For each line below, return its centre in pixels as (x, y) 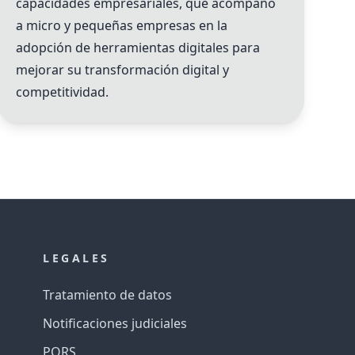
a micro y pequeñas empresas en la (121, 25)
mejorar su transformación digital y (122, 69)
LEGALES (76, 258)
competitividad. (62, 92)
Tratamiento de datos (108, 294)
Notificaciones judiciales (115, 323)
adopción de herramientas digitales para (137, 47)
